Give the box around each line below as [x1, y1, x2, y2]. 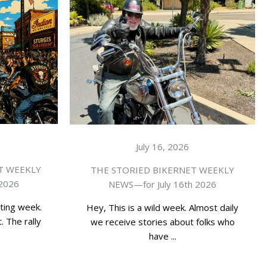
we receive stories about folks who [90, 215, 235, 228]
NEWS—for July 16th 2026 [108, 178, 216, 190]
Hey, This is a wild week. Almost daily [86, 201, 238, 213]
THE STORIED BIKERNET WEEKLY [91, 163, 234, 176]
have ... [148, 229, 176, 242]
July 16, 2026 [136, 140, 189, 153]
